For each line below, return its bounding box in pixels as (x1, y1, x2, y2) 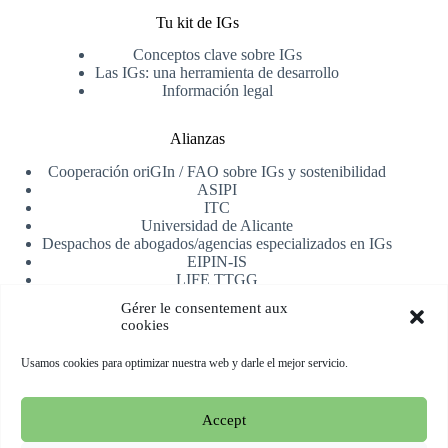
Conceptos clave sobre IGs (132, 46, 302, 64)
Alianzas (169, 130, 225, 148)
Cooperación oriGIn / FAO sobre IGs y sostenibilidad (48, 163, 387, 181)
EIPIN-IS (187, 253, 248, 271)
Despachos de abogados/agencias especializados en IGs (42, 235, 393, 253)
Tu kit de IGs (155, 13, 239, 31)
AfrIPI (196, 289, 238, 307)
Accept (202, 411, 246, 428)
